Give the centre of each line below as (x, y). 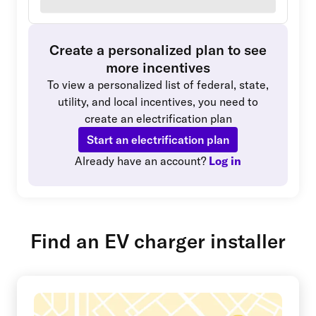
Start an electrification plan (158, 140)
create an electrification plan (158, 119)
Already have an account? (140, 161)
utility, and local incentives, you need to (158, 102)
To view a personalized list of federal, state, (158, 85)
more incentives (158, 68)
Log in (225, 161)
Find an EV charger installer (158, 241)
